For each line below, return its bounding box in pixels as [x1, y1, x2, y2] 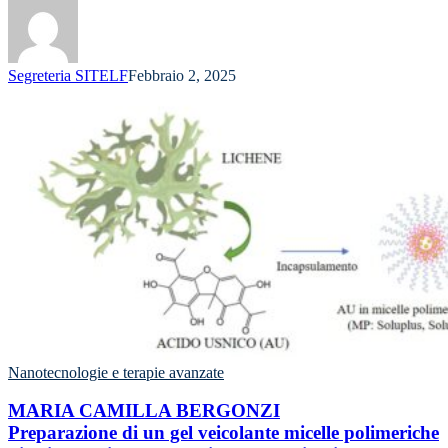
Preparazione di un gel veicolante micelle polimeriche [8, 422, 439, 444]
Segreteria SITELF [8, 66, 128, 84]
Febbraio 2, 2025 [128, 66, 236, 84]
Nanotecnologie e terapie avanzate [8, 363, 224, 381]
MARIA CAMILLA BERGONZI [8, 400, 280, 422]
